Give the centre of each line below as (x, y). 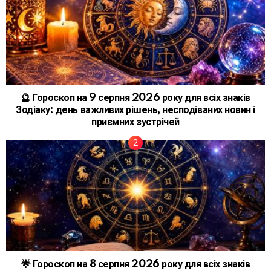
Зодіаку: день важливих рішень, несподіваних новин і (135, 110)
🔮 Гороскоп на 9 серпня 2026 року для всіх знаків (135, 98)
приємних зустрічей (135, 122)
